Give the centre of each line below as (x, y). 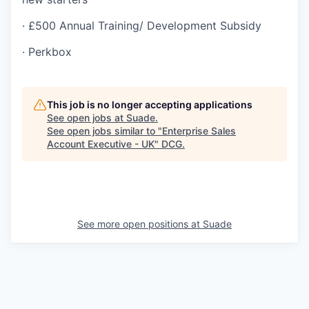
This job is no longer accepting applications (150, 104)
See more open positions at (140, 224)
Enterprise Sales (199, 131)
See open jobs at (87, 118)
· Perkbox (47, 52)
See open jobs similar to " (104, 131)
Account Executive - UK (101, 144)
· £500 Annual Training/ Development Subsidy (142, 26)
